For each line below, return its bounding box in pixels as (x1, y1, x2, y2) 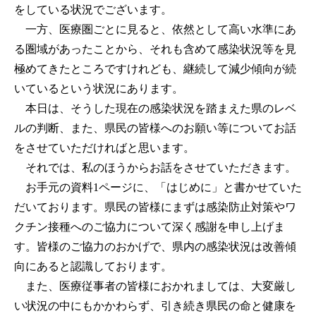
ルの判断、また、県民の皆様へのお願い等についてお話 (14, 122, 296, 135)
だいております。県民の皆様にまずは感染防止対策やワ (14, 201, 296, 214)
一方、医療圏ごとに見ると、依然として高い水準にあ (14, 23, 296, 36)
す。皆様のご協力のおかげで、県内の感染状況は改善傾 (14, 241, 296, 253)
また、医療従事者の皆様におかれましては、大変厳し (14, 280, 296, 293)
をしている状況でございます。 (14, 4, 172, 16)
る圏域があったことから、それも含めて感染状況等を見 (14, 43, 296, 56)
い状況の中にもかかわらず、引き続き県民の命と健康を (14, 300, 296, 312)
